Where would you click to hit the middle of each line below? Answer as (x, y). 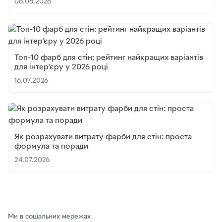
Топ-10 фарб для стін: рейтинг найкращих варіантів (109, 58)
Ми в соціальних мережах (49, 217)
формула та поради (51, 147)
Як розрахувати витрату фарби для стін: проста (103, 138)
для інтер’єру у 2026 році (61, 68)
